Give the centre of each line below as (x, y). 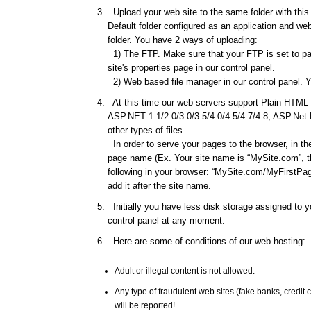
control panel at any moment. (166, 221)
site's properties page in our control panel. (191, 68)
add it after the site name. (159, 186)
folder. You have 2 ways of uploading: (183, 40)
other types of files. (148, 131)
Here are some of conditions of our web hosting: (207, 242)
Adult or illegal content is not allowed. (185, 271)
